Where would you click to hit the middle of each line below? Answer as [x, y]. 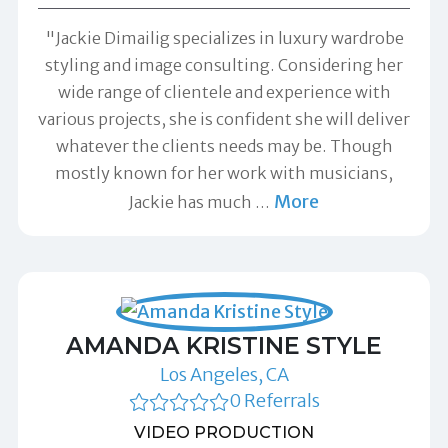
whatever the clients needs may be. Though [224, 146]
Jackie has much [191, 202]
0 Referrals [274, 401]
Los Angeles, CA [224, 375]
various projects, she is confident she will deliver [224, 119]
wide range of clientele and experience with [224, 92]
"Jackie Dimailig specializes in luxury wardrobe [224, 38]
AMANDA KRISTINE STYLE [224, 346]
